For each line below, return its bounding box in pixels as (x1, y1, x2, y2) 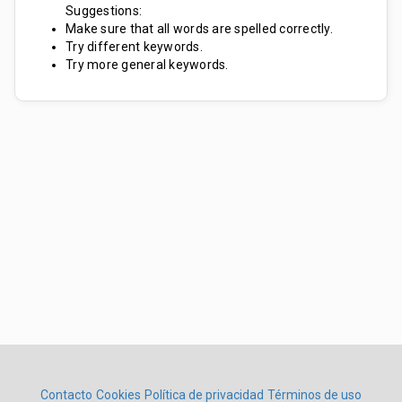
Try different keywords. (66, 39, 203, 54)
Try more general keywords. (66, 57, 229, 72)
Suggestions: (66, 4, 142, 18)
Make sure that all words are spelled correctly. (66, 22, 333, 36)
